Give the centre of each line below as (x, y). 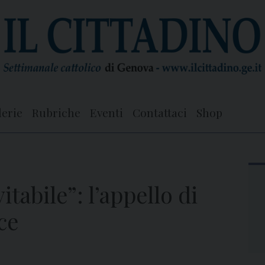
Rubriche (56, 112)
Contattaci (160, 112)
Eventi (106, 112)
